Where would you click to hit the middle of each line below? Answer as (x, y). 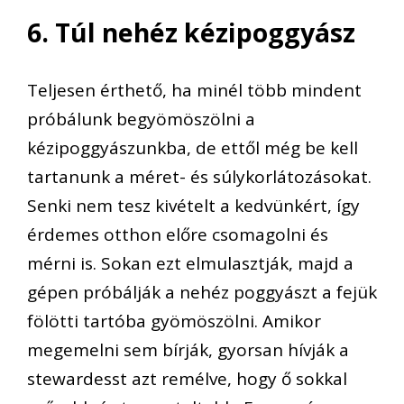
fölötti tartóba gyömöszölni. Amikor (174, 321)
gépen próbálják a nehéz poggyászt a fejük (202, 293)
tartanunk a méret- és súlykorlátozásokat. (199, 177)
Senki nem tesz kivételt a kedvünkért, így (193, 206)
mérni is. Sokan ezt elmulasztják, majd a (190, 264)
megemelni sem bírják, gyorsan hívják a (188, 350)
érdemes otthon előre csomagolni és (178, 235)
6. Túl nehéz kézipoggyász (191, 32)
